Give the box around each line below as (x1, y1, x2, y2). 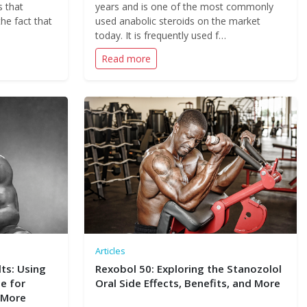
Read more (101, 52, 151, 65)
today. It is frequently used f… (95, 29, 226, 42)
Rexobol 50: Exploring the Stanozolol (95, 262, 282, 275)
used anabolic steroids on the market (95, 14, 260, 27)
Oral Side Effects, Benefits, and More (95, 276, 280, 290)
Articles (95, 245, 125, 257)
